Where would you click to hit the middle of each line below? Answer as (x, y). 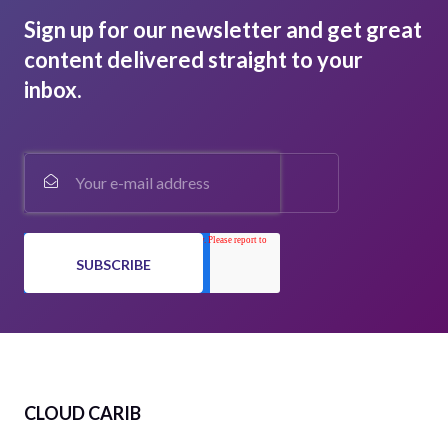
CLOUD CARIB (82, 412)
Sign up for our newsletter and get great (223, 29)
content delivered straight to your (193, 59)
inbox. (53, 89)
